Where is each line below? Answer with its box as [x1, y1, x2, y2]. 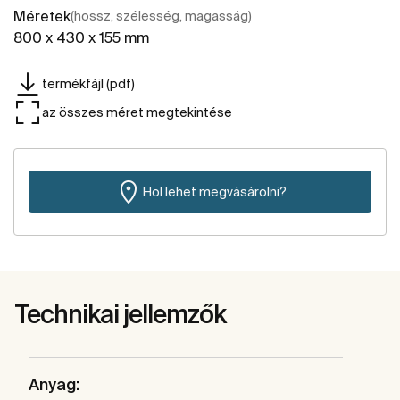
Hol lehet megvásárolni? [142, 184, 287, 199]
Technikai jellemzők [14, 300, 226, 329]
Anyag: [29, 375, 79, 395]
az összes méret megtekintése [42, 104, 232, 120]
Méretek [13, 8, 71, 25]
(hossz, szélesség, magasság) [71, 9, 252, 24]
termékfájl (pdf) [42, 76, 135, 91]
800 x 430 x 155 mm [13, 29, 149, 46]
